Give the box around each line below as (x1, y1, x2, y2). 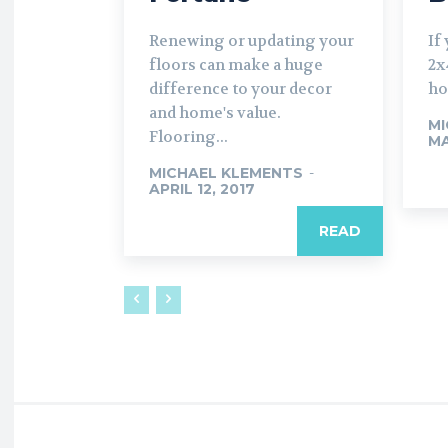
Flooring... (149, 127, 228, 147)
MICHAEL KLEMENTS (149, 164, 303, 182)
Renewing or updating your (149, 31, 354, 51)
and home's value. (149, 103, 281, 123)
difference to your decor (149, 79, 332, 99)
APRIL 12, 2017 (149, 180, 255, 198)
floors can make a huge (149, 55, 323, 75)
